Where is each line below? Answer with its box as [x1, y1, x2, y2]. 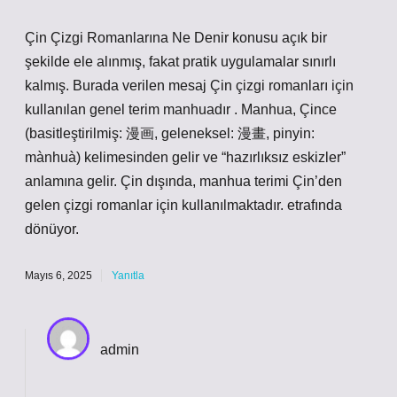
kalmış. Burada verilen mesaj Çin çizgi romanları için [25, 78, 354, 93]
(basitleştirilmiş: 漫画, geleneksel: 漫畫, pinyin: [25, 126, 315, 141]
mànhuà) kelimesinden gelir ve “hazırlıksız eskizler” [25, 150, 346, 165]
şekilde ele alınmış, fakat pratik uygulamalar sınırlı [25, 54, 336, 69]
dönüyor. [25, 222, 79, 237]
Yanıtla [112, 269, 144, 282]
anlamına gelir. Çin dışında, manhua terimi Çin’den [25, 174, 342, 189]
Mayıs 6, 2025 [25, 269, 92, 282]
